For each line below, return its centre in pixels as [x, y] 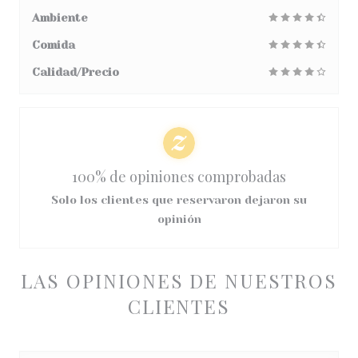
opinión [179, 219]
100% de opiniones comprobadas [179, 177]
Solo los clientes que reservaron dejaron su [179, 200]
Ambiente [60, 18]
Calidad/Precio [76, 72]
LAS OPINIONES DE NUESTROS [179, 280]
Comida [54, 45]
